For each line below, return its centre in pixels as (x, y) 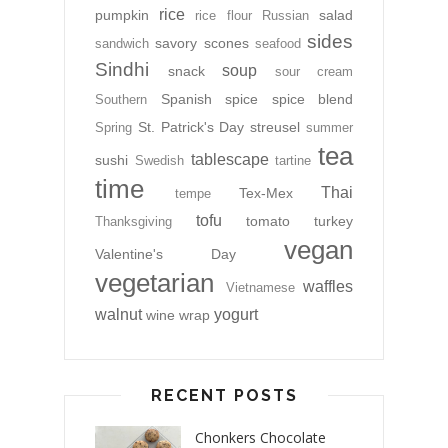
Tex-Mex (266, 193)
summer (330, 128)
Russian (285, 16)
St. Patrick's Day (191, 127)
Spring (113, 128)
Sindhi (122, 70)
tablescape (229, 160)
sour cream (313, 72)
